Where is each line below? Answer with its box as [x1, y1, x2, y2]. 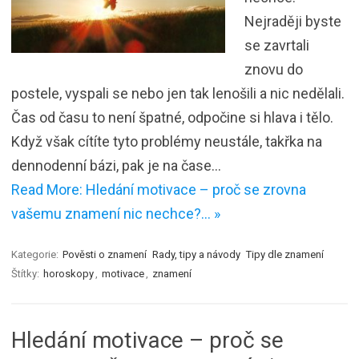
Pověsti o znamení [63, 248, 147, 260]
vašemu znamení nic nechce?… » [11, 204, 220, 222]
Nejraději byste [244, 12, 341, 30]
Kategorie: [11, 248, 61, 260]
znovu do [244, 60, 303, 78]
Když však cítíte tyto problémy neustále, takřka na [11, 132, 322, 150]
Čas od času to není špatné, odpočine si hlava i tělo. [11, 108, 333, 126]
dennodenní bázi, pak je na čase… [11, 156, 221, 174]
